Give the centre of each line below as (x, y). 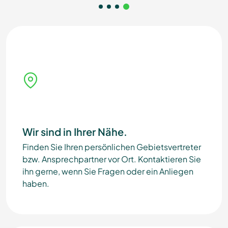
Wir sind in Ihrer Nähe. (75, 132)
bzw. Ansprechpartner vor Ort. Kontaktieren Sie (112, 159)
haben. (36, 183)
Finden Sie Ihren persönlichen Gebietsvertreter (112, 147)
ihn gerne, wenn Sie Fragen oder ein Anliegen (108, 171)
